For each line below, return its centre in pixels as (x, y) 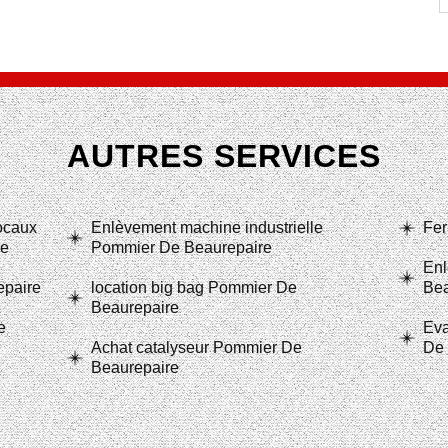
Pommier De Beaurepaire (181, 247)
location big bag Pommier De (194, 287)
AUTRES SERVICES (224, 156)
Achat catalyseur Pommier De (196, 347)
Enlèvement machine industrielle (207, 227)
